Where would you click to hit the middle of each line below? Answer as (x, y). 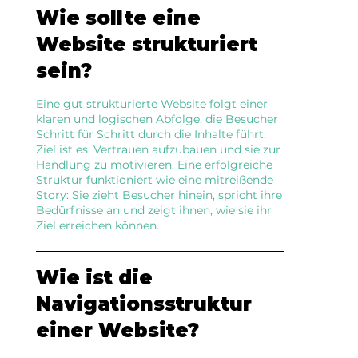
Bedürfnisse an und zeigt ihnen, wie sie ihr (154, 210)
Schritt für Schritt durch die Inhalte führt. (151, 134)
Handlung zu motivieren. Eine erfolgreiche (155, 164)
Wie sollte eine (119, 18)
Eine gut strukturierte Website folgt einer (152, 103)
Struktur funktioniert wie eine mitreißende (155, 179)
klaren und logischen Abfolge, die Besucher (157, 119)
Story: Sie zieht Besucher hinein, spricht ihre (159, 195)
